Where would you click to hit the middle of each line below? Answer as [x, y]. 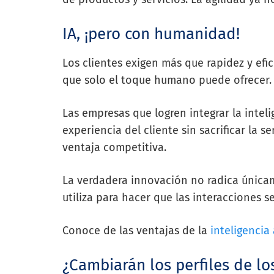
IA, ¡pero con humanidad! [151, 34]
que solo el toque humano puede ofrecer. [167, 80]
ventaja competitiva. [114, 147]
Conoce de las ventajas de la [136, 230]
